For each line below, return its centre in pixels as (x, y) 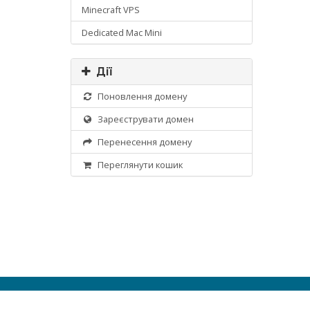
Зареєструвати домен (143, 119)
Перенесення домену (142, 142)
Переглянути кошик (138, 165)
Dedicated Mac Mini (122, 33)
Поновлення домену (140, 96)
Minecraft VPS (111, 10)
